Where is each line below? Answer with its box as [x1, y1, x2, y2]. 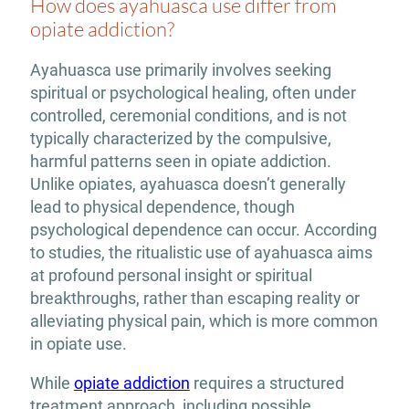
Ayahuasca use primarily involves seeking [29, 59, 331, 79]
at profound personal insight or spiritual [29, 265, 312, 285]
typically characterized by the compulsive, [29, 128, 331, 148]
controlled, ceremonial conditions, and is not [29, 105, 347, 125]
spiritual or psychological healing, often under [29, 82, 356, 102]
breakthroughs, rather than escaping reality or [29, 288, 360, 308]
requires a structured [189, 373, 344, 393]
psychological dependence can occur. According [29, 219, 377, 239]
